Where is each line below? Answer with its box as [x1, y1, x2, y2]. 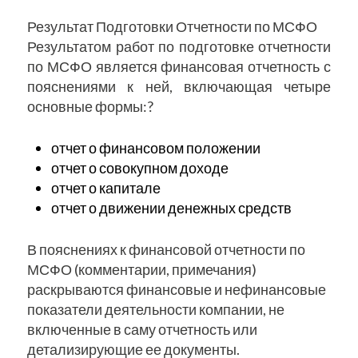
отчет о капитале [50, 179, 161, 197]
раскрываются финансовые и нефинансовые [27, 280, 326, 299]
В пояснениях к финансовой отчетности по [27, 241, 305, 259]
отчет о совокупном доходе [50, 159, 229, 177]
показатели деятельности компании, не [27, 300, 284, 319]
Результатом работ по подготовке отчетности [27, 38, 331, 56]
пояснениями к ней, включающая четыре [27, 78, 331, 96]
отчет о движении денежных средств [50, 199, 292, 217]
